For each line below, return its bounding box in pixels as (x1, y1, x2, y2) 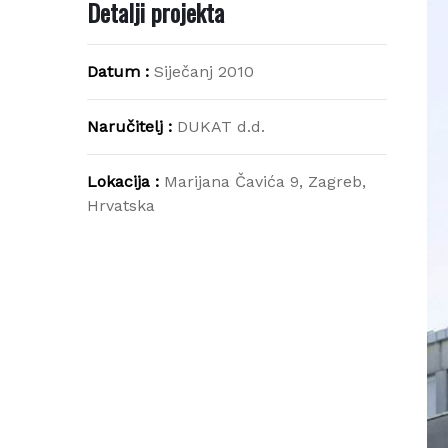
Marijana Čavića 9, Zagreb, (156, 172, 359, 191)
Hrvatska (79, 196, 148, 215)
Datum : (79, 62, 147, 81)
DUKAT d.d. (169, 117, 258, 136)
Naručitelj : (79, 117, 170, 136)
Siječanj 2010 (146, 62, 247, 81)
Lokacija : (79, 172, 157, 191)
